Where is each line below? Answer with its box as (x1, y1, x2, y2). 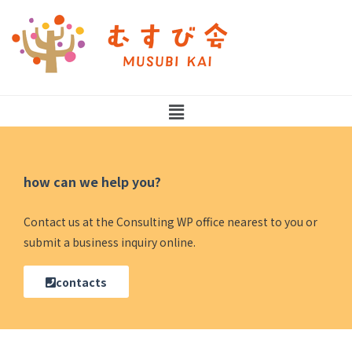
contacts (56, 273, 107, 290)
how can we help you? (24, 172, 161, 192)
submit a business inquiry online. (24, 234, 196, 251)
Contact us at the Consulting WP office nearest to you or (24, 214, 317, 230)
